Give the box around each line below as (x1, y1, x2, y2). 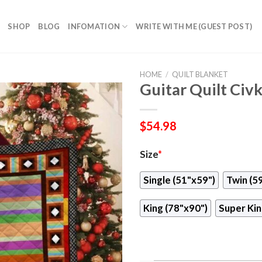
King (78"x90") (143, 202, 208, 215)
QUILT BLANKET (171, 70, 228, 79)
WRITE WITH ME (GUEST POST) (136, 22, 253, 31)
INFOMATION (68, 22, 120, 31)
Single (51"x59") (143, 174, 215, 186)
